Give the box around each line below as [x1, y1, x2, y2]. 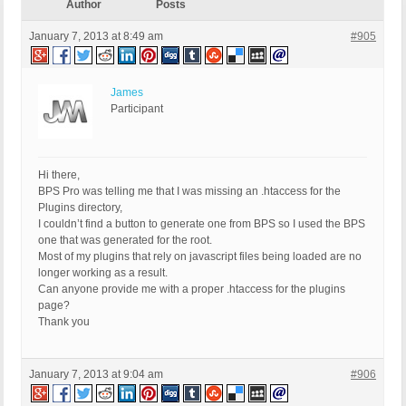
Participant [111, 102, 163, 116]
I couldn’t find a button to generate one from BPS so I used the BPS [38, 217, 365, 231]
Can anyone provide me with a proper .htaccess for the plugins [38, 283, 345, 296]
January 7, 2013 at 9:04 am [29, 368, 163, 382]
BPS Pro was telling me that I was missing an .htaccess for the [38, 185, 341, 198]
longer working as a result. [38, 266, 168, 280]
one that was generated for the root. [38, 234, 212, 247]
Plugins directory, [38, 201, 122, 215]
